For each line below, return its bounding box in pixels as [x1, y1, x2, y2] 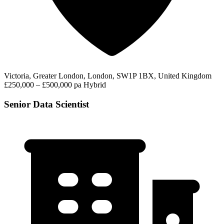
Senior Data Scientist [4, 98, 89, 109]
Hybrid [83, 80, 106, 89]
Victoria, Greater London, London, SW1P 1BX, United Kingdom [4, 71, 211, 80]
